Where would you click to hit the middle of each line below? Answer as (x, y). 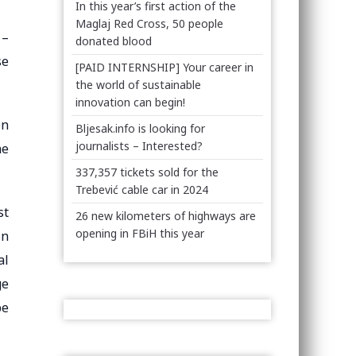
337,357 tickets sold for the (147, 172)
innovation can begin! (131, 102)
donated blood (114, 41)
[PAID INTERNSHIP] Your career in (165, 67)
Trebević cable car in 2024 (142, 190)
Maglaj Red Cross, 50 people (150, 23)
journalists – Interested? (139, 146)
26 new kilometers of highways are (166, 216)
